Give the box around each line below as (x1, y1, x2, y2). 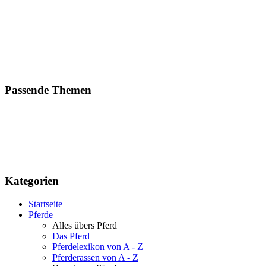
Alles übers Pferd (52, 220, 117, 230)
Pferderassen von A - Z (52, 252, 138, 262)
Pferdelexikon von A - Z (52, 241, 143, 252)
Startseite (28, 198, 62, 209)
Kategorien (5, 174, 59, 187)
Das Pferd (52, 230, 90, 241)
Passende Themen (5, 83, 91, 96)
